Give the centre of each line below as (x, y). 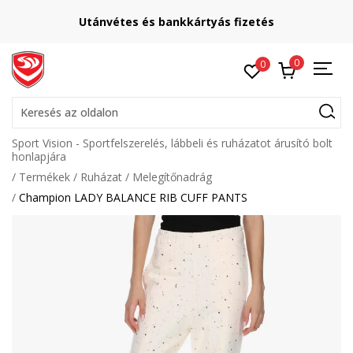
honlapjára (39, 156)
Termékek (45, 177)
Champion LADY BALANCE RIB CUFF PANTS (133, 197)
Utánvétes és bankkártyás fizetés (176, 22)
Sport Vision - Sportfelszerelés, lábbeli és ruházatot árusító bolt (172, 143)
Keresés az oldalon (69, 112)
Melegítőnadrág (172, 177)
